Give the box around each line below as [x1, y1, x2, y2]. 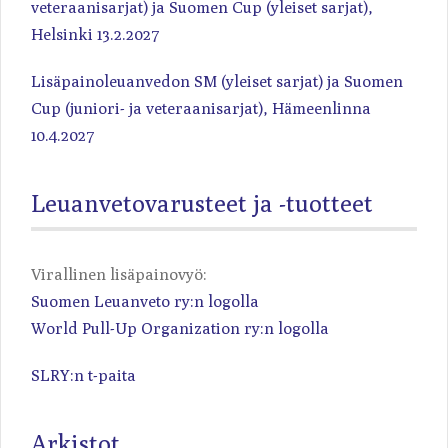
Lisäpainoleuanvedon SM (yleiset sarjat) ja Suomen [31, 72, 403, 92]
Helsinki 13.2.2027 [31, 25, 160, 45]
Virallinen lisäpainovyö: [31, 265, 207, 285]
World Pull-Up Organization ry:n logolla [31, 319, 329, 339]
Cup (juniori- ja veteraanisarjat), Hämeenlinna [31, 99, 371, 119]
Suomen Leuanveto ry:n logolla [31, 292, 259, 312]
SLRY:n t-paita [31, 366, 136, 386]
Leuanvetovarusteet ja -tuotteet [31, 189, 373, 218]
